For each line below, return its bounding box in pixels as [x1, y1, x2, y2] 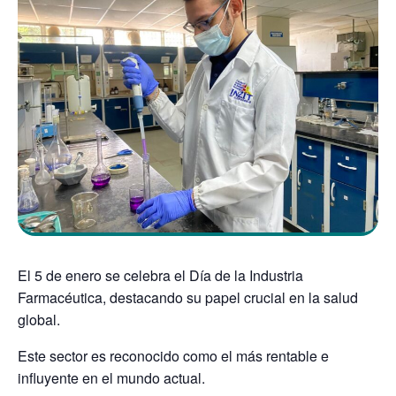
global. [18, 308, 60, 330]
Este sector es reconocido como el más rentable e [18, 345, 329, 366]
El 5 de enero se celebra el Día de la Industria [18, 264, 303, 286]
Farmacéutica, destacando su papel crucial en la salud [18, 286, 358, 308]
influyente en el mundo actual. [18, 367, 209, 388]
